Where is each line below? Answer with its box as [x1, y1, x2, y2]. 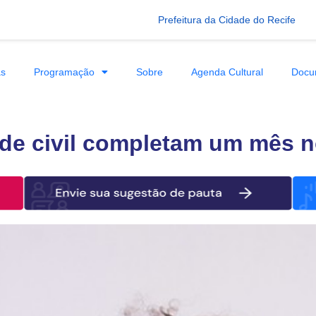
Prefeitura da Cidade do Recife [158, 13, 296, 25]
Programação [33, 66, 95, 78]
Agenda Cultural [190, 66, 263, 78]
